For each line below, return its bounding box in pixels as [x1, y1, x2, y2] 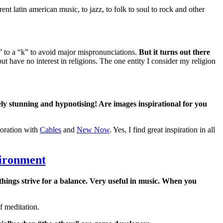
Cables [40, 125, 61, 134]
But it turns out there [139, 47, 210, 56]
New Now [77, 125, 110, 134]
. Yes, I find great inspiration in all [110, 125, 215, 134]
